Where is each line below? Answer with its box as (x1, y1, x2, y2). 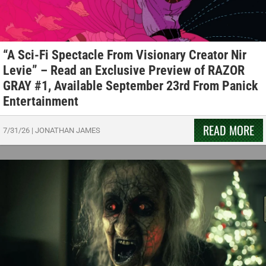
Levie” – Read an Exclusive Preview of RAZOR (3, 63, 245, 78)
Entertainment (3, 94, 78, 109)
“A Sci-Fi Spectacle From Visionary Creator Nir (3, 47, 246, 63)
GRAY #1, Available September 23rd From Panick (3, 78, 258, 94)
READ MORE (203, 121, 254, 140)
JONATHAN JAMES (35, 126, 100, 135)
